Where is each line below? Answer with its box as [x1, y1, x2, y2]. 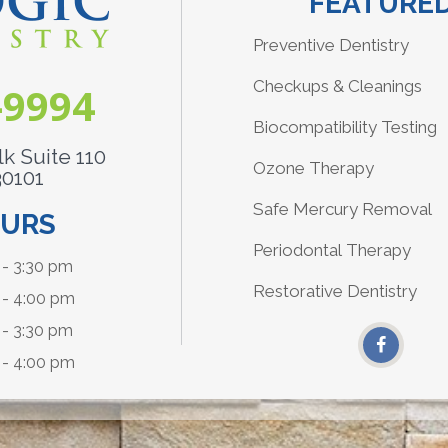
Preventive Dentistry [252, 35, 409, 56]
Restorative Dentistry [252, 281, 417, 302]
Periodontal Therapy [252, 240, 411, 261]
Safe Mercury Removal [252, 199, 432, 220]
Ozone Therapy [252, 158, 374, 179]
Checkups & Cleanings [252, 76, 422, 97]
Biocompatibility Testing [252, 117, 437, 138]
